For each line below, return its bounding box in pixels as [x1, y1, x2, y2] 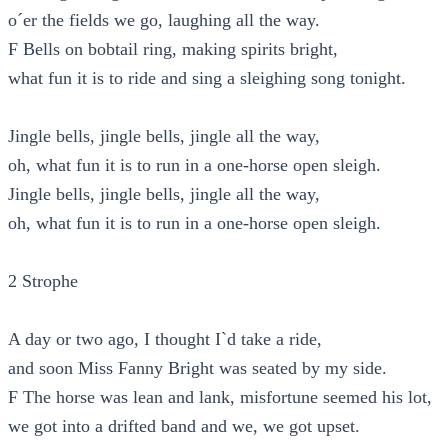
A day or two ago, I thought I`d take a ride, [8, 329, 322, 350]
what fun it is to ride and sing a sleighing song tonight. [8, 68, 406, 89]
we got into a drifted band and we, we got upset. [8, 416, 360, 437]
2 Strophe [8, 271, 78, 292]
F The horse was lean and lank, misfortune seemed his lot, [8, 387, 432, 408]
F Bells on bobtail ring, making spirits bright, [8, 39, 338, 60]
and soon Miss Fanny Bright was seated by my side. [8, 358, 387, 379]
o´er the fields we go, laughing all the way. [8, 10, 320, 31]
